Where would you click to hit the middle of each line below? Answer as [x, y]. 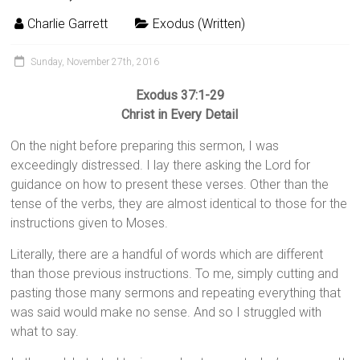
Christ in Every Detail [180, 115]
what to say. [45, 332]
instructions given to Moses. [90, 223]
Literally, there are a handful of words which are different [167, 255]
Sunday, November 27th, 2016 [95, 62]
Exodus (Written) [199, 24]
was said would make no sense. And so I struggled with [166, 313]
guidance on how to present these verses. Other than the [170, 185]
